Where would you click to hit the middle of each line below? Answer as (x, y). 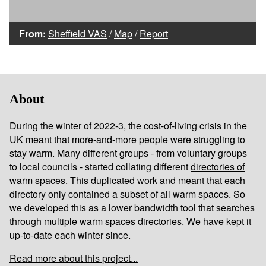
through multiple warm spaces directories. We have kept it (130, 221)
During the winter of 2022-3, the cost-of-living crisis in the (128, 126)
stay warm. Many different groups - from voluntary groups (128, 153)
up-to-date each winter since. (70, 235)
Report (154, 33)
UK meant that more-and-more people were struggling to (127, 140)
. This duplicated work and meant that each (155, 180)
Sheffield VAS (77, 33)
